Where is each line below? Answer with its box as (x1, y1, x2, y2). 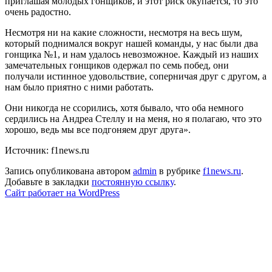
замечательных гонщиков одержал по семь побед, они (5, 60, 229, 71)
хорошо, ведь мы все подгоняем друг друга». (5, 124, 193, 135)
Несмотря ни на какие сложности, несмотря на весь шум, (5, 27, 242, 38)
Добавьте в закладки (5, 177, 92, 188)
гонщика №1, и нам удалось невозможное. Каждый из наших (5, 49, 259, 60)
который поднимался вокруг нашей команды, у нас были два (5, 38, 258, 49)
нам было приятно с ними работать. (5, 82, 156, 93)
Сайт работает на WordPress (5, 188, 120, 199)
